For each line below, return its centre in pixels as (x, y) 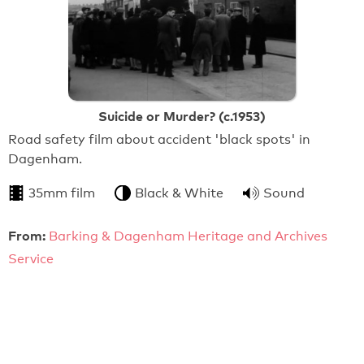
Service (31, 259)
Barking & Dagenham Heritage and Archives (188, 236)
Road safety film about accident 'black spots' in (159, 140)
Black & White (179, 193)
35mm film (62, 193)
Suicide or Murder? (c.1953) (182, 117)
